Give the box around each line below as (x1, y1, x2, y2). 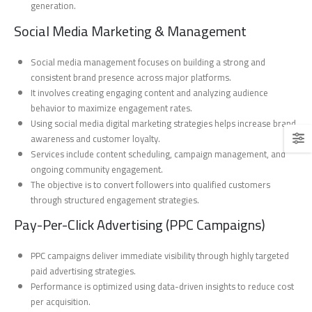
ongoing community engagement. (31, 160, 164, 178)
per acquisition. (31, 292, 91, 310)
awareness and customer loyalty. (31, 130, 161, 147)
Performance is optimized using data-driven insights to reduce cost (31, 277, 295, 295)
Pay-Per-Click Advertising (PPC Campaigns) (14, 211, 265, 237)
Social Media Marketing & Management (14, 17, 247, 44)
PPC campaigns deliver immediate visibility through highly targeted (31, 247, 290, 264)
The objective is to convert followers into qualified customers (31, 175, 271, 193)
